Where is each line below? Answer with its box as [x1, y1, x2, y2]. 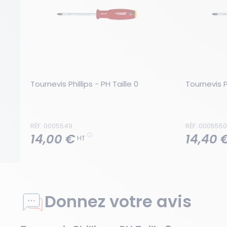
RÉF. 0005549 [30, 121, 72, 131]
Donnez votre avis [45, 190, 192, 213]
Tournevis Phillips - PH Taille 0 [30, 79, 138, 89]
